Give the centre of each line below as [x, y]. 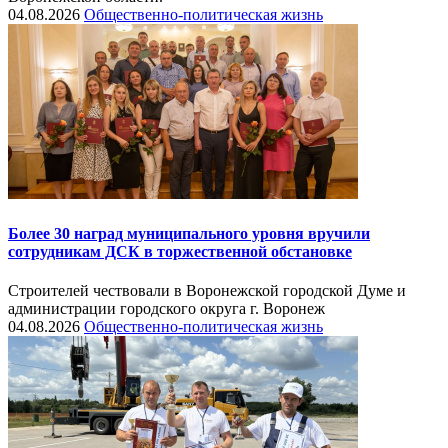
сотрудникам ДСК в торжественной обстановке [180, 251]
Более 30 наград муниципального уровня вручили [189, 233]
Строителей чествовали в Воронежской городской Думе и [207, 290]
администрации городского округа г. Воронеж [166, 308]
